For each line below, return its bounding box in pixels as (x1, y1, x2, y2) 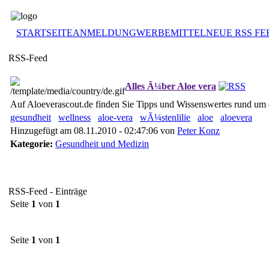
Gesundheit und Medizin (55, 139, 149, 149)
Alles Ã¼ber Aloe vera (125, 81, 216, 91)
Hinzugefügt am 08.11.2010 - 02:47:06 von (10, 125, 177, 136)
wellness (58, 112, 91, 122)
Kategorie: (10, 139, 53, 149)
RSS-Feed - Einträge (8, 186, 87, 196)
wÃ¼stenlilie (140, 112, 190, 122)
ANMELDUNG (73, 28, 136, 38)
